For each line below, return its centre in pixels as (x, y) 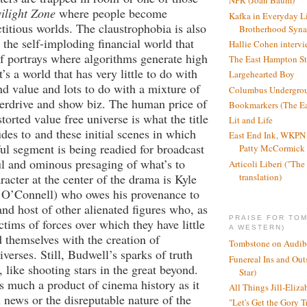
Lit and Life (251, 120)
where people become (113, 13)
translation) (260, 176)
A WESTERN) (257, 227)
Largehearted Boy (262, 74)
